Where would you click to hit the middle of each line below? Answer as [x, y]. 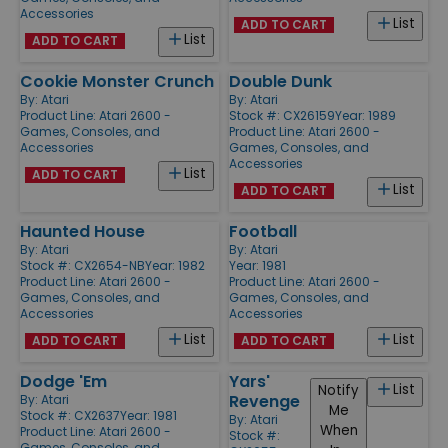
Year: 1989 [365, 115]
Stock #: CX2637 [70, 415]
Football [263, 231]
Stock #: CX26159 [282, 115]
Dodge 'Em [63, 381]
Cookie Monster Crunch [117, 81]
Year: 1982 [175, 265]
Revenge [264, 401]
